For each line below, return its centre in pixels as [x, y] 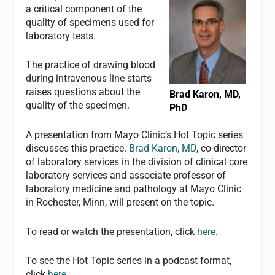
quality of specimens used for [90, 22]
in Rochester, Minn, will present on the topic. [120, 202]
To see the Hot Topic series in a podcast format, [129, 261]
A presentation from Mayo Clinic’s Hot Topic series [135, 135]
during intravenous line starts [89, 79]
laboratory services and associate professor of [126, 175]
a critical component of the [84, 9]
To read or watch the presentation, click [112, 231]
